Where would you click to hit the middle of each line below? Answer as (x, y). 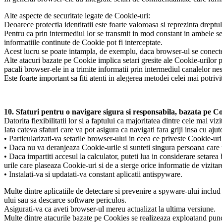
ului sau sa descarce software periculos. (65, 200)
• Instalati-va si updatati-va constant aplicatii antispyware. (93, 174)
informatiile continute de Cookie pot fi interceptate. (83, 43)
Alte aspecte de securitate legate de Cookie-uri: (77, 16)
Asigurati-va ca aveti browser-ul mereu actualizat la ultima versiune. (110, 209)
